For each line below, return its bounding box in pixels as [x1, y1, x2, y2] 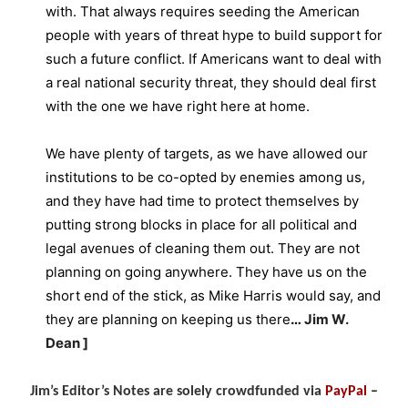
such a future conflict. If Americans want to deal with [46, 50, 382, 68]
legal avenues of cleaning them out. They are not [46, 240, 360, 258]
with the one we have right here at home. [46, 97, 310, 116]
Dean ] [46, 334, 88, 352]
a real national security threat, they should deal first [46, 74, 376, 92]
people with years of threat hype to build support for [46, 26, 382, 45]
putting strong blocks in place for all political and [46, 216, 357, 234]
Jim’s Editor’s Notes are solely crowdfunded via [30, 384, 321, 400]
